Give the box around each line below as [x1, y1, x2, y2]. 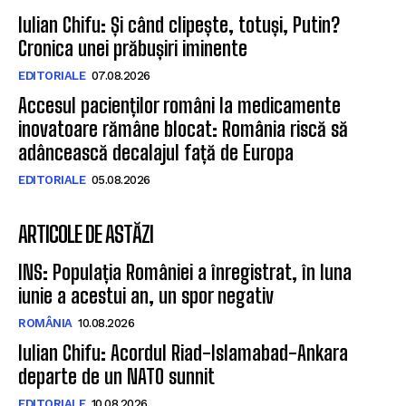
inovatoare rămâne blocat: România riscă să [18, 116, 348, 141]
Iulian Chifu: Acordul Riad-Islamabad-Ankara [18, 340, 348, 365]
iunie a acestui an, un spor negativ [18, 283, 274, 308]
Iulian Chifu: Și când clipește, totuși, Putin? [18, 12, 340, 37]
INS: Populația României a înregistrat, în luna [18, 259, 352, 285]
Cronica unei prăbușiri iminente [18, 35, 247, 61]
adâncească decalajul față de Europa [18, 140, 294, 165]
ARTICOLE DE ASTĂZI [18, 220, 153, 247]
